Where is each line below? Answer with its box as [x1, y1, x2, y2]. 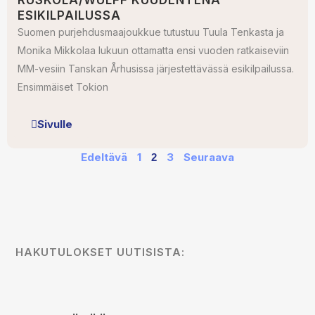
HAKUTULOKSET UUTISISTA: [15, 245, 185, 259]
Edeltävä [81, 150, 127, 164]
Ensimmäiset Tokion [18, 81, 108, 93]
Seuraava [184, 150, 234, 164]
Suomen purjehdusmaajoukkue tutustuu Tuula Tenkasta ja [18, 26, 284, 38]
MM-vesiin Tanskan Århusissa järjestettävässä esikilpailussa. [18, 63, 294, 75]
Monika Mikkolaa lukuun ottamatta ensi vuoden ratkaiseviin [18, 44, 289, 56]
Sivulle [37, 117, 72, 131]
